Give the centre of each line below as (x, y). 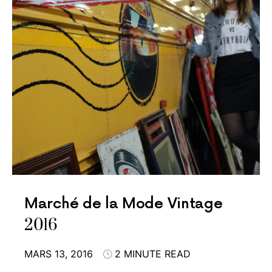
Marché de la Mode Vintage (124, 204)
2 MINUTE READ (153, 254)
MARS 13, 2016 (59, 254)
